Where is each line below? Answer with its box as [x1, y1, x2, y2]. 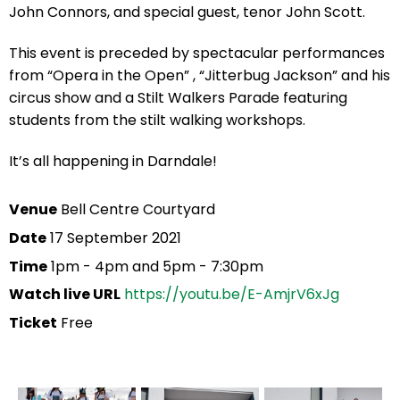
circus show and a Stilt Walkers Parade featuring [9, 87, 347, 109]
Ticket [9, 312, 57, 334]
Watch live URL [9, 284, 121, 305]
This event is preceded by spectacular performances [9, 43, 385, 64]
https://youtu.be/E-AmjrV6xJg [124, 284, 339, 305]
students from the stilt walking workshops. [9, 110, 305, 131]
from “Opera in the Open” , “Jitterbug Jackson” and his [9, 65, 390, 87]
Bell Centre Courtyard [57, 198, 215, 220]
